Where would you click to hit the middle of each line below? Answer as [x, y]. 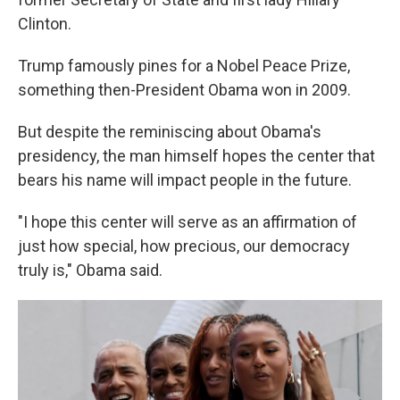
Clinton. [45, 24]
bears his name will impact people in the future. [185, 180]
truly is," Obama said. [90, 271]
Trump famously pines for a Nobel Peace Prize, [184, 66]
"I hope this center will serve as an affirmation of [187, 222]
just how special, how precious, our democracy [184, 246]
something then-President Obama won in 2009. [184, 90]
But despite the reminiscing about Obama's [170, 132]
